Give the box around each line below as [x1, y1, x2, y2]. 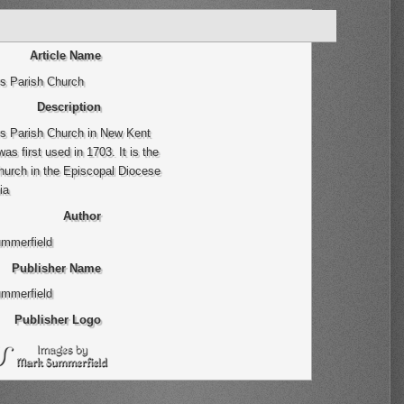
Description [36, 100, 101, 115]
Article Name [29, 48, 101, 62]
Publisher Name [11, 261, 101, 275]
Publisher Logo [14, 313, 101, 327]
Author [62, 209, 101, 224]
